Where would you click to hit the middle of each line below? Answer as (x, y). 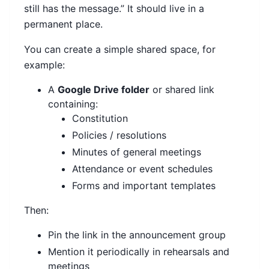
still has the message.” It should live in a (114, 9)
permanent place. (63, 24)
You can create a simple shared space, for (120, 50)
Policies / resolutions (119, 135)
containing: (73, 104)
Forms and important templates (144, 186)
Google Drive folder (104, 90)
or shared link (182, 90)
